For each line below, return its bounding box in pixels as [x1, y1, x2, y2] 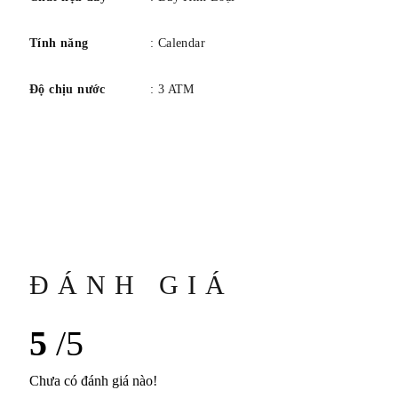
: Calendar [150, 36, 205, 51]
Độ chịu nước [29, 83, 106, 97]
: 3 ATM [150, 83, 195, 97]
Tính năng [29, 36, 89, 51]
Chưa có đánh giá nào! [29, 373, 157, 389]
